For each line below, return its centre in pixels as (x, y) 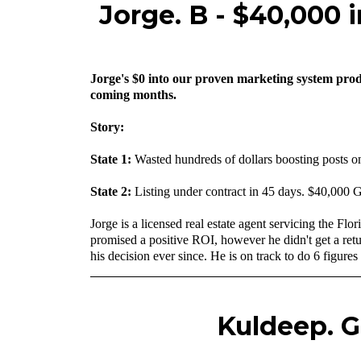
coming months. (133, 94)
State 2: (111, 191)
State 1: (112, 159)
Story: (107, 127)
